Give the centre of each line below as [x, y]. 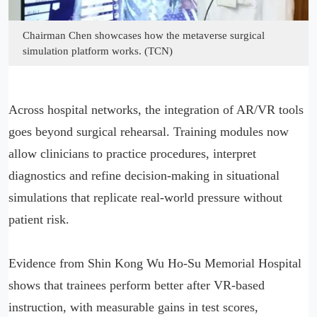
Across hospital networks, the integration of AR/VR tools [156, 109]
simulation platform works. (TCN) [98, 51]
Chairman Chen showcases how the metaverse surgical [144, 35]
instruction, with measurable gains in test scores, [133, 307]
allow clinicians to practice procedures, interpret [132, 153]
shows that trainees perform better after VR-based [137, 285]
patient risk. [39, 219]
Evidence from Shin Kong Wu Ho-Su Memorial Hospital [155, 263]
